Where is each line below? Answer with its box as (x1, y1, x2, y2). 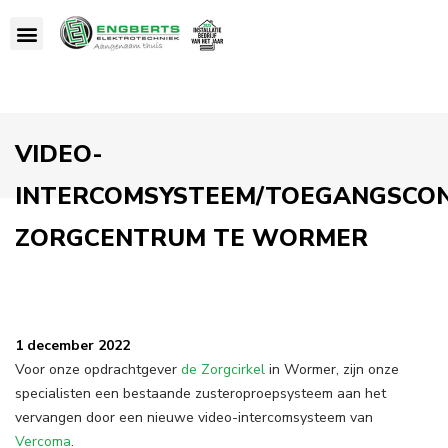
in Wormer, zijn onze (265, 360, 399, 379)
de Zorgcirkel (181, 360, 265, 379)
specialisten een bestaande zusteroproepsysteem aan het (15, 384, 386, 403)
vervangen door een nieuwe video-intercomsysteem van (15, 408, 373, 427)
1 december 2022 (15, 336, 130, 355)
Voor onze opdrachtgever (15, 360, 181, 379)
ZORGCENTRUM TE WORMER (15, 222, 368, 254)
